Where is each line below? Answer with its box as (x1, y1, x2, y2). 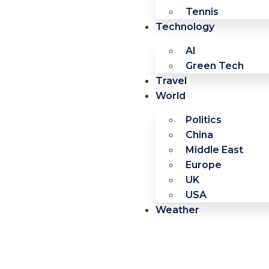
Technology (155, 21, 214, 32)
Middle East (185, 144, 243, 156)
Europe (185, 159, 222, 171)
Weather (155, 204, 199, 216)
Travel (155, 75, 187, 86)
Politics (185, 114, 222, 125)
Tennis (185, 6, 219, 17)
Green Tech (185, 60, 244, 71)
